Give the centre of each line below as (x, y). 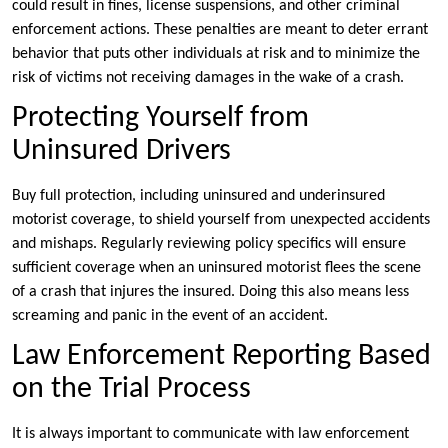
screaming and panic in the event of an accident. (170, 316)
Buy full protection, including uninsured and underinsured (198, 196)
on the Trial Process (131, 390)
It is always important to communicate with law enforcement (210, 434)
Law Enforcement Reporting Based (221, 357)
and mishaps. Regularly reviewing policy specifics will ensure (209, 244)
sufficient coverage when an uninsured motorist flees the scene (216, 268)
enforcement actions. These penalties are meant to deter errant (220, 30)
